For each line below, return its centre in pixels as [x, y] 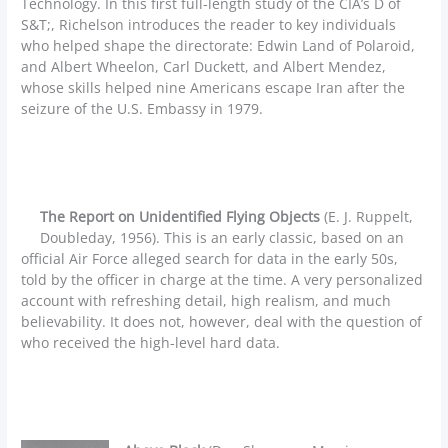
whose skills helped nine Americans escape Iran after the [213, 88]
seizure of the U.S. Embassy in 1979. [142, 109]
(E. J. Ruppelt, [367, 217]
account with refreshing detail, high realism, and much [206, 301]
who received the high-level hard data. [151, 343]
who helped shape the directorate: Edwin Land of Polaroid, [218, 46]
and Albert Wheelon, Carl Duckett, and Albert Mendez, [204, 67]
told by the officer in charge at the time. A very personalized [222, 280]
